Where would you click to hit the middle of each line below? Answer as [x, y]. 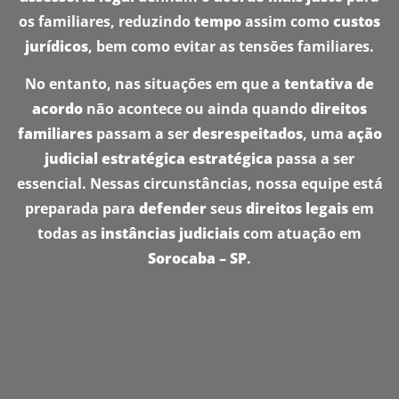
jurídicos [57, 46]
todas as [69, 234]
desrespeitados [247, 134]
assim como [287, 21]
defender [173, 209]
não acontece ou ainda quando [197, 109]
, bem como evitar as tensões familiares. [231, 46]
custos [357, 21]
